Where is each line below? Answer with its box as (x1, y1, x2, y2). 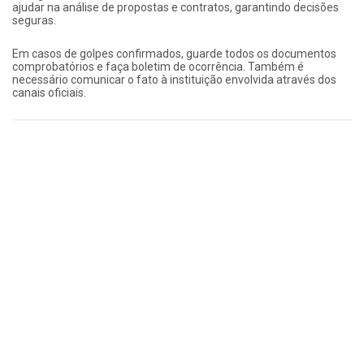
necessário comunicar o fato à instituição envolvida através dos (12, 72, 336, 86)
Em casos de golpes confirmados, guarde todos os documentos (12, 46, 336, 60)
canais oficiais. (12, 85, 86, 99)
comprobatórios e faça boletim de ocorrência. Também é (12, 59, 304, 73)
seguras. (12, 13, 56, 27)
